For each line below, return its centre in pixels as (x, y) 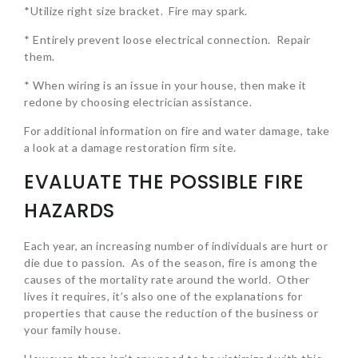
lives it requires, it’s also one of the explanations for (163, 296)
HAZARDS (70, 211)
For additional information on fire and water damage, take (177, 131)
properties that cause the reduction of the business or (171, 313)
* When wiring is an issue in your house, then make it (165, 86)
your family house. (72, 330)
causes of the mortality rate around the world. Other (167, 280)
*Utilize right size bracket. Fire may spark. (137, 11)
